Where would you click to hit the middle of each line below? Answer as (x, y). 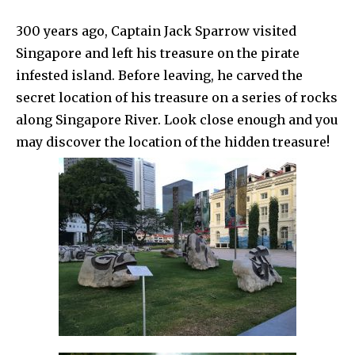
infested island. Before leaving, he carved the (159, 75)
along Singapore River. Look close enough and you (177, 119)
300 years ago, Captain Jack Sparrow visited (156, 31)
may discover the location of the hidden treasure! (173, 141)
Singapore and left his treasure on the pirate (158, 53)
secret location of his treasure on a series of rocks (177, 97)
